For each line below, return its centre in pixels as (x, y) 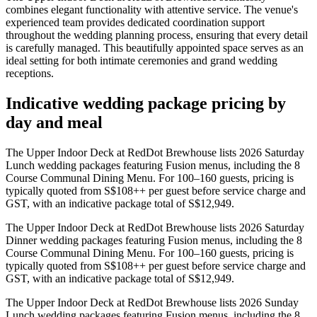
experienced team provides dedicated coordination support (135, 23)
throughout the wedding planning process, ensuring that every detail (157, 35)
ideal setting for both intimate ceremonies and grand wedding (142, 61)
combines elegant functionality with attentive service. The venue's (152, 10)
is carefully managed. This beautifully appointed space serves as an (155, 48)
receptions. (30, 74)
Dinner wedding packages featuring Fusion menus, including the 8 (154, 241)
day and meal (54, 123)
